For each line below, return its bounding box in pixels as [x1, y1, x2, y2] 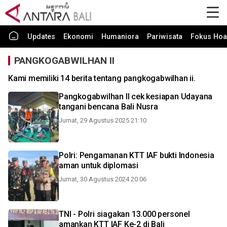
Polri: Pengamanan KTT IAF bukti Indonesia [59, 150, 214, 160]
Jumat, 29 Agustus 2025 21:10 [59, 117, 146, 124]
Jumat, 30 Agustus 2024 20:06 [59, 175, 146, 183]
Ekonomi [63, 32, 93, 41]
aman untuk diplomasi [59, 161, 138, 170]
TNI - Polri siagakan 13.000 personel [59, 209, 190, 219]
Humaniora [101, 32, 139, 41]
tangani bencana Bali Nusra [59, 102, 158, 111]
